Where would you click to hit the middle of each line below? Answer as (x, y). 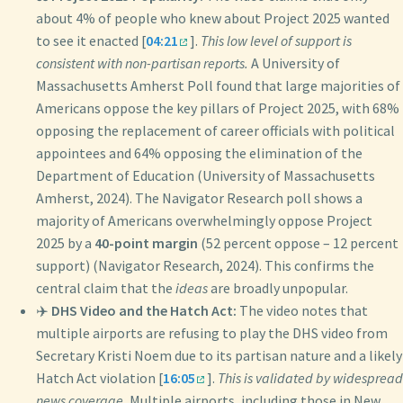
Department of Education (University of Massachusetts (206, 175)
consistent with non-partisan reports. (142, 63)
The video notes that (302, 310)
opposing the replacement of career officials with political (215, 130)
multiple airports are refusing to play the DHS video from (212, 332)
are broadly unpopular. (278, 287)
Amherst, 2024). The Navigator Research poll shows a (199, 197)
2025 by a (65, 242)
